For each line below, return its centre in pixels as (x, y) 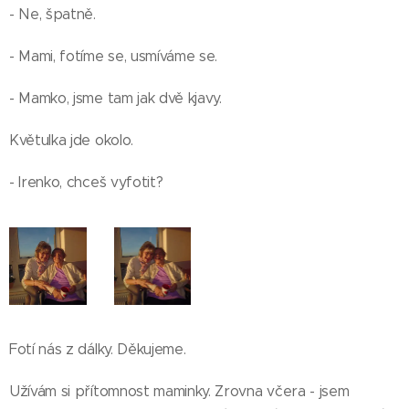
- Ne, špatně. (52, 14)
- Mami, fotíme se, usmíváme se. (114, 56)
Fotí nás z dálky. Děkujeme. (98, 349)
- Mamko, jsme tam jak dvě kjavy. (115, 98)
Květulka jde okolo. (71, 140)
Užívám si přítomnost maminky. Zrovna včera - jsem (179, 391)
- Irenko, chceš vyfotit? (86, 182)
